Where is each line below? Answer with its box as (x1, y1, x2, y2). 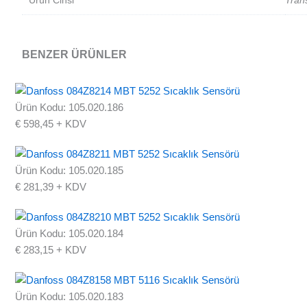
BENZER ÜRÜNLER (22, 49, 127, 61)
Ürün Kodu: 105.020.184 (15, 228, 123, 240)
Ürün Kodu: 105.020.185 (15, 164, 123, 177)
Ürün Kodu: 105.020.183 (15, 291, 123, 303)
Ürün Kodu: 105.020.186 (15, 101, 123, 114)
